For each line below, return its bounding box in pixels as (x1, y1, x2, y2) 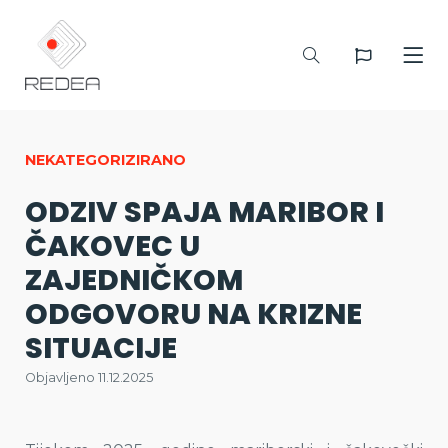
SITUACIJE (25, 328, 177, 368)
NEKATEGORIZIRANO (25, 151, 186, 169)
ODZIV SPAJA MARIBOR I (25, 192, 384, 232)
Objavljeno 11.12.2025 (25, 370, 153, 385)
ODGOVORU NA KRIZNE (25, 294, 362, 334)
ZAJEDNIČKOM (25, 260, 243, 300)
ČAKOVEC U (25, 226, 200, 266)
